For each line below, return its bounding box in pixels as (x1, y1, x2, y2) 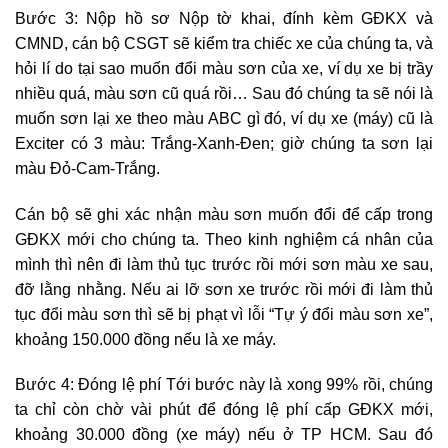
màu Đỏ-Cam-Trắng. (15, 159, 160, 177)
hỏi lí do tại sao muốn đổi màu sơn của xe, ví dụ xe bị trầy (15, 59, 433, 77)
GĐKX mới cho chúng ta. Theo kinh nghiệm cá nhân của (15, 230, 433, 248)
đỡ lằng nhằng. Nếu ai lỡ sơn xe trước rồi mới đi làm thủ (15, 280, 433, 298)
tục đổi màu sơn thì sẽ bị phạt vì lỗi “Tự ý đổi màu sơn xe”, (15, 305, 433, 323)
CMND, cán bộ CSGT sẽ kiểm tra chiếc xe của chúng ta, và (15, 34, 433, 52)
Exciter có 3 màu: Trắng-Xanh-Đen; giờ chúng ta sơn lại (15, 134, 433, 152)
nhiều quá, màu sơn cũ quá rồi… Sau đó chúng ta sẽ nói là (15, 84, 433, 102)
